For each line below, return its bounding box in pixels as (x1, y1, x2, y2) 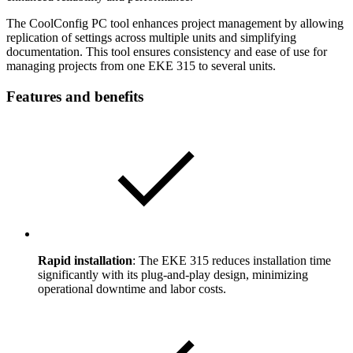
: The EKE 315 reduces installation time (132, 254, 331, 268)
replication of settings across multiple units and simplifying (6, 30, 296, 44)
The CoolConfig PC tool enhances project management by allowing (6, 16, 344, 30)
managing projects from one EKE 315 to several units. (6, 58, 276, 72)
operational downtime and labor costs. (38, 282, 226, 296)
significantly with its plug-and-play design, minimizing (38, 268, 308, 282)
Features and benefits (6, 87, 143, 105)
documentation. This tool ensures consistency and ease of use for (6, 44, 327, 58)
